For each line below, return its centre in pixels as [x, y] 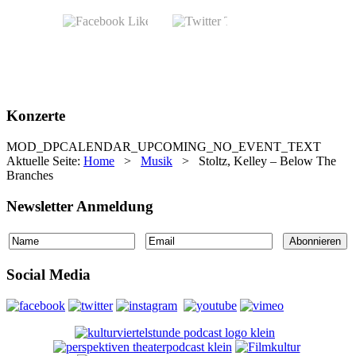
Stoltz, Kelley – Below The [267, 161]
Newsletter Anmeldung [80, 206]
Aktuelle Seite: [45, 161]
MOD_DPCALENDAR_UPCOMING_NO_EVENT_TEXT [164, 147]
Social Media [48, 275]
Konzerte [36, 116]
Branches [30, 176]
